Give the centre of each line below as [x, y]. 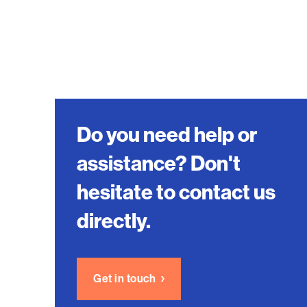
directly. [114, 221]
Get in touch [124, 279]
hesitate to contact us [176, 193]
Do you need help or [167, 135]
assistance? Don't [159, 164]
